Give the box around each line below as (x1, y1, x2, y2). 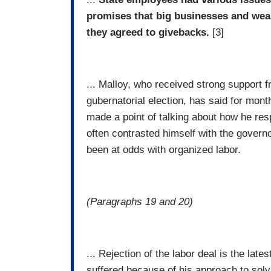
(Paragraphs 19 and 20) (87, 196, 193, 208)
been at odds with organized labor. (87, 144, 241, 156)
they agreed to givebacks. (87, 27, 209, 39)
